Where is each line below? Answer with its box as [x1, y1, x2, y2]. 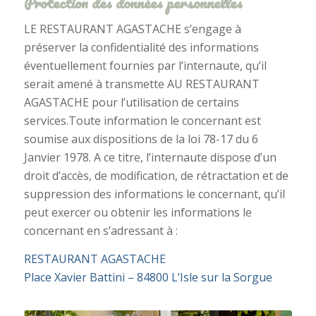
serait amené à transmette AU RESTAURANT [23, 76, 260, 92]
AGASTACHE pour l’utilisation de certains [23, 95, 239, 111]
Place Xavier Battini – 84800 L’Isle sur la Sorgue [23, 269, 272, 285]
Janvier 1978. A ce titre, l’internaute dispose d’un [23, 150, 276, 166]
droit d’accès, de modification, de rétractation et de [23, 168, 288, 184]
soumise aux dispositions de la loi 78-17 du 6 [23, 131, 258, 147]
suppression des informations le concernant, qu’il [23, 186, 285, 202]
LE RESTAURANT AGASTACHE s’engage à [23, 21, 241, 37]
